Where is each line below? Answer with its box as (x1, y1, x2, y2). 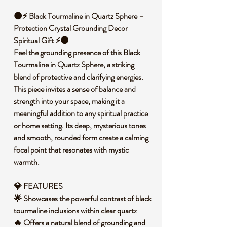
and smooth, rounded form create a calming (14, 132, 148, 143)
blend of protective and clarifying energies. (14, 71, 143, 83)
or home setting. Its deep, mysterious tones (14, 120, 146, 131)
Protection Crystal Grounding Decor (14, 22, 128, 34)
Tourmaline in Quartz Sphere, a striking (14, 59, 134, 70)
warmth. (14, 156, 40, 168)
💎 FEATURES (14, 180, 66, 192)
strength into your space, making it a (14, 95, 125, 107)
